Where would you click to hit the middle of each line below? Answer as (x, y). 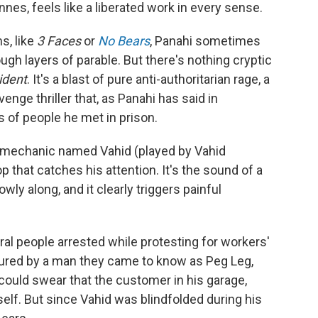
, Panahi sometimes (205, 41)
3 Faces (59, 41)
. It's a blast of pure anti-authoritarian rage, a (148, 79)
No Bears (124, 41)
